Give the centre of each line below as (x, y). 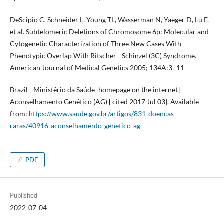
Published (23, 195)
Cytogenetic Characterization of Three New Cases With (95, 43)
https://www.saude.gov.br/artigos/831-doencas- (102, 113)
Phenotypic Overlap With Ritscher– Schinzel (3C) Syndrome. (103, 55)
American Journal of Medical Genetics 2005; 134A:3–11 (97, 67)
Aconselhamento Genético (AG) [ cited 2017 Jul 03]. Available (104, 101)
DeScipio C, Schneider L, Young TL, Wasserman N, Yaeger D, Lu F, (109, 19)
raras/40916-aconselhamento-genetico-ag (75, 125)
